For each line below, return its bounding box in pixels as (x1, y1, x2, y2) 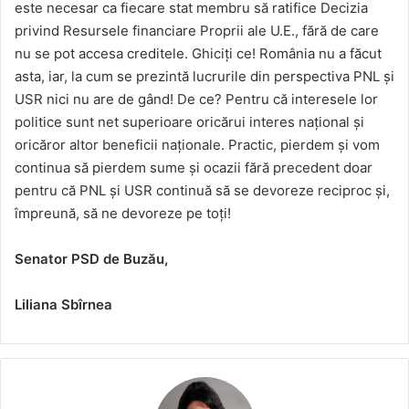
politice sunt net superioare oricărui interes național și (15, 112, 364, 131)
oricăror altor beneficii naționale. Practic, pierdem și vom (15, 135, 380, 153)
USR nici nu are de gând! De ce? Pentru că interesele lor (15, 89, 378, 108)
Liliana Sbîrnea (15, 295, 112, 313)
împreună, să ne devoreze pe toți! (15, 204, 231, 222)
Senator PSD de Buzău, (15, 249, 168, 267)
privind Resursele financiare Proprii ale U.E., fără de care (15, 21, 379, 39)
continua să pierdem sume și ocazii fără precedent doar (15, 158, 372, 176)
